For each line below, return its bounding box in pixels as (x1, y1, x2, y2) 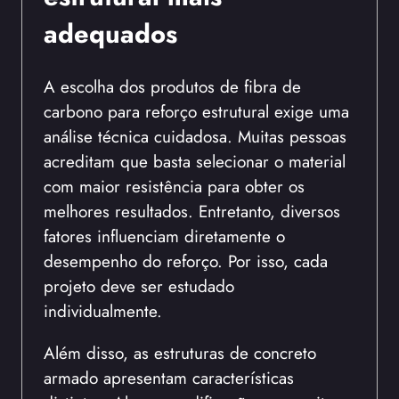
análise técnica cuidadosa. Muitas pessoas (44, 124, 346, 150)
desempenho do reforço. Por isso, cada (44, 248, 328, 274)
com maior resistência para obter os (44, 174, 305, 199)
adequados (44, 15, 177, 53)
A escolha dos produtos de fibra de (44, 74, 301, 100)
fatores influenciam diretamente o (44, 224, 285, 249)
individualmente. (44, 298, 162, 324)
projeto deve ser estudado (44, 273, 234, 299)
